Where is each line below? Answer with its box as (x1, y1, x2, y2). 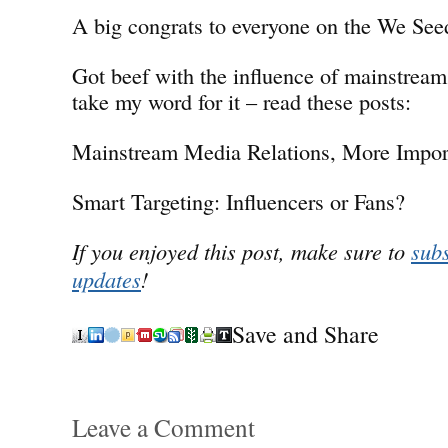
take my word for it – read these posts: (72, 85, 411, 116)
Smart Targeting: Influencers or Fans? (72, 185, 405, 216)
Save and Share (232, 317, 379, 350)
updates (72, 263, 141, 294)
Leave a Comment (72, 409, 255, 444)
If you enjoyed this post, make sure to (72, 235, 411, 266)
